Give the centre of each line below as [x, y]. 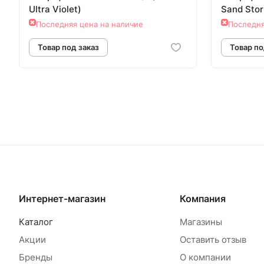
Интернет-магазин [62, 199]
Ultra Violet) [55, 9]
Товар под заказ [76, 170]
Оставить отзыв [213, 240]
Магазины [201, 222]
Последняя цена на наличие [90, 24]
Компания [202, 199]
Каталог [36, 222]
